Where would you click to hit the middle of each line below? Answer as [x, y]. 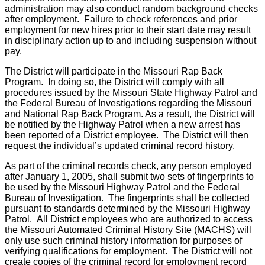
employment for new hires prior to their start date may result [128, 30]
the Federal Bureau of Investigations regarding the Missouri [128, 104]
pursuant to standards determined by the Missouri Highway [127, 209]
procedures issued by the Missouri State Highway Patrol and [131, 93]
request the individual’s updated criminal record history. [120, 146]
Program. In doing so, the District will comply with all [114, 82]
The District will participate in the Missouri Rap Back [114, 72]
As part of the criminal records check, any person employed [128, 166]
